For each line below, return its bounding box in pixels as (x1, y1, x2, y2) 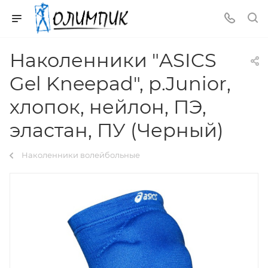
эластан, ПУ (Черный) (10, 118, 224, 142)
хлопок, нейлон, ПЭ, (10, 95, 206, 118)
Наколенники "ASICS (10, 48, 217, 72)
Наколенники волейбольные (22, 150, 140, 160)
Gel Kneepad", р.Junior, (10, 72, 231, 95)
